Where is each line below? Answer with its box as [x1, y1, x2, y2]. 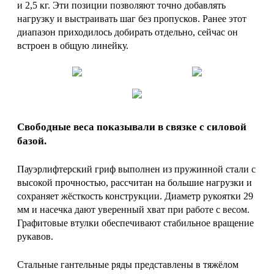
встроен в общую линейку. [17, 40, 128, 51]
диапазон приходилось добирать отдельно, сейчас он [17, 26, 238, 37]
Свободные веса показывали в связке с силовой [17, 120, 246, 133]
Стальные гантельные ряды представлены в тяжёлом [17, 259, 239, 270]
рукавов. [17, 231, 53, 242]
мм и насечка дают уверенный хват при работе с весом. [17, 204, 250, 215]
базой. [17, 135, 46, 147]
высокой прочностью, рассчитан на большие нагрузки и [17, 177, 252, 188]
